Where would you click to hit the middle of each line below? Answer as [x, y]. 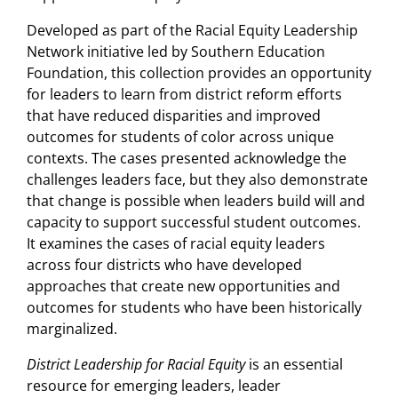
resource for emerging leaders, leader [154, 386]
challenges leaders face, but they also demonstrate [197, 180]
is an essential [294, 365]
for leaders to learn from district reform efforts [184, 95]
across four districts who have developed [164, 265]
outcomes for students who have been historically [194, 308]
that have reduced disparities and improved [174, 116]
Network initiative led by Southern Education [176, 52]
